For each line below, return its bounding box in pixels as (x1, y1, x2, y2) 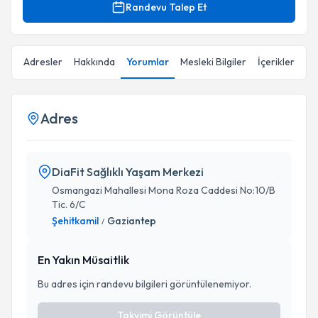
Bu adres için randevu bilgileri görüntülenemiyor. (38, 278, 251, 290)
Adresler (23, 55, 62, 68)
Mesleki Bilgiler (180, 55, 246, 68)
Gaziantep (107, 214, 156, 227)
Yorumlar (126, 55, 169, 68)
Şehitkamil (52, 214, 99, 227)
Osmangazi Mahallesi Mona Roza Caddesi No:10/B (52, 184, 275, 197)
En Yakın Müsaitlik (38, 253, 129, 267)
